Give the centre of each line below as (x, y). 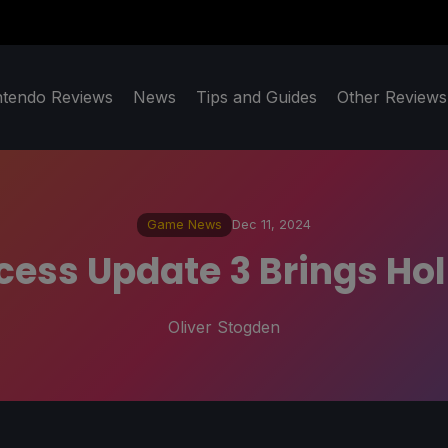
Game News (184, 225)
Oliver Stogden (224, 326)
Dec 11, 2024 (271, 225)
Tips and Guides (256, 97)
